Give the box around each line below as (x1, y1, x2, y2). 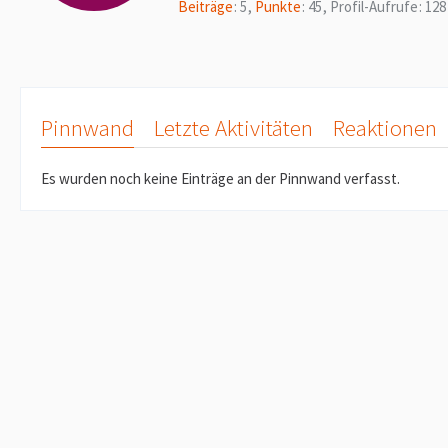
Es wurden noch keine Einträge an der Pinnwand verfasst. (41, 169, 400, 189)
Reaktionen (333, 113, 437, 143)
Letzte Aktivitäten (154, 113, 313, 143)
